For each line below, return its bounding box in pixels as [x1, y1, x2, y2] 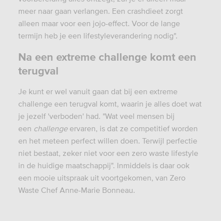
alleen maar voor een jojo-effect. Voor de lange [18, 18, 180, 28]
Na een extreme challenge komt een [18, 50, 196, 63]
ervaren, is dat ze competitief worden [69, 123, 198, 133]
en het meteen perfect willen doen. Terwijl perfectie [18, 136, 197, 145]
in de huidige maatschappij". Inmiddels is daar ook [18, 160, 189, 170]
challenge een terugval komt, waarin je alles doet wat [18, 99, 202, 108]
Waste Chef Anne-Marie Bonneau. [18, 185, 137, 194]
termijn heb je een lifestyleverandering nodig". [18, 31, 180, 40]
